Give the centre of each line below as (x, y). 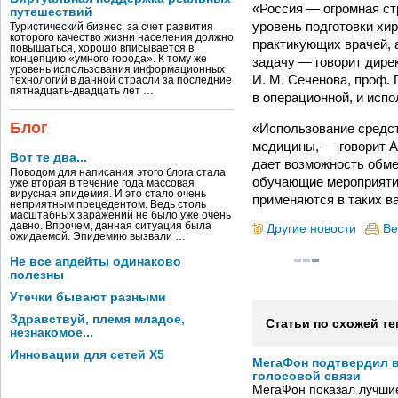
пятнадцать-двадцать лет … (82, 91)
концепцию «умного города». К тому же (108, 59)
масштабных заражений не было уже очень (120, 215)
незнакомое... (52, 333)
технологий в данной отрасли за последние (121, 80)
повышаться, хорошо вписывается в (102, 48)
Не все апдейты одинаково (96, 262)
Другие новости (311, 228)
